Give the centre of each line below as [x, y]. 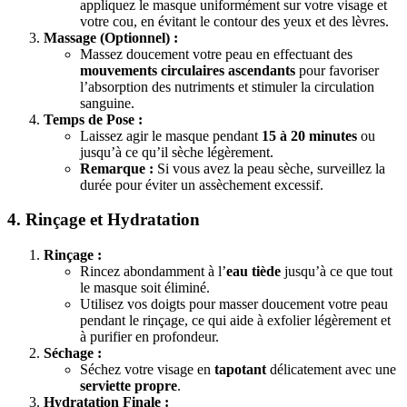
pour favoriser [337, 70]
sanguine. [107, 103]
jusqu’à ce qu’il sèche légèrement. [177, 152]
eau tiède [253, 272]
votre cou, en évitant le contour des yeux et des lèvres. [234, 21]
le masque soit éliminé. [145, 288]
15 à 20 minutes [309, 135]
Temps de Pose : [93, 119]
